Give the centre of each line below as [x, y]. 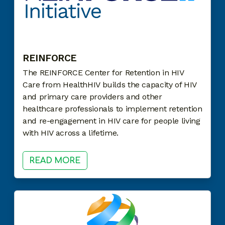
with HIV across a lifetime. [72, 133]
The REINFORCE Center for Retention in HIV [103, 72]
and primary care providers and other [92, 96]
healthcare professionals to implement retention [113, 108]
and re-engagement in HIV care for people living [111, 121]
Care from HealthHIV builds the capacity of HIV [109, 84]
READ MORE [55, 161]
